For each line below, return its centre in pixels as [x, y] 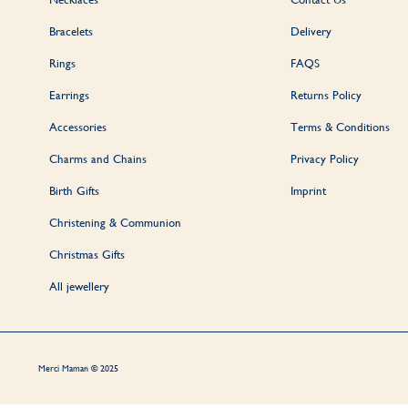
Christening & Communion [115, 222]
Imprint [309, 190]
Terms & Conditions [341, 127]
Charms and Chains [98, 158]
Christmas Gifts [87, 254]
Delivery [311, 31]
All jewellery [79, 286]
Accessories [78, 127]
